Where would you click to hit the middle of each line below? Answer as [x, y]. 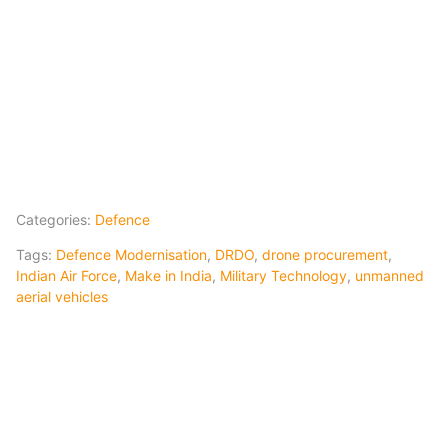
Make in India [168, 275]
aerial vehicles [62, 296]
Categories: [55, 219]
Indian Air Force [66, 275]
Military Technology [283, 275]
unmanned [389, 275]
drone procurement [325, 254]
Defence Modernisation [131, 254]
